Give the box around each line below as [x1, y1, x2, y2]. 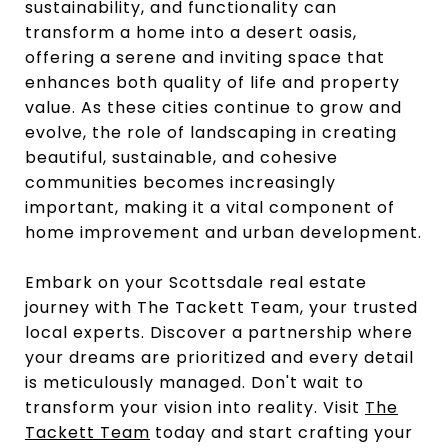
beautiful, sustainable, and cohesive [25, 145, 338, 169]
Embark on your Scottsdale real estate [25, 270, 367, 294]
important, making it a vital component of [25, 195, 395, 219]
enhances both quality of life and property [25, 70, 400, 94]
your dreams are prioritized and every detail [25, 345, 414, 369]
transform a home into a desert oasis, [25, 20, 357, 44]
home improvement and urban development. [25, 220, 422, 244]
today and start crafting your [150, 420, 413, 444]
